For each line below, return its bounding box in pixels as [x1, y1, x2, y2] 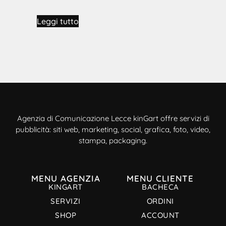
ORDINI [146, 196, 174, 206]
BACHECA [142, 182, 179, 192]
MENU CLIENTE [127, 173, 194, 184]
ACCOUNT [141, 210, 180, 220]
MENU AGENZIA [31, 173, 100, 184]
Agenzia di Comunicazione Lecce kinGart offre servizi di [17, 114, 209, 124]
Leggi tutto [37, 16, 79, 27]
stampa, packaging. [79, 136, 147, 146]
